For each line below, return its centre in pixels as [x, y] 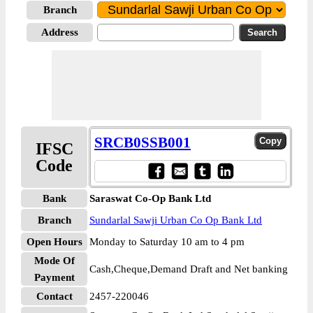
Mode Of [54, 261]
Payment [54, 277]
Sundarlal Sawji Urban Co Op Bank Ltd [176, 220]
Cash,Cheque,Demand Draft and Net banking [189, 269]
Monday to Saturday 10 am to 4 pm [167, 242]
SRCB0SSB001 [143, 143]
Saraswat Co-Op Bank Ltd [150, 198]
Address [60, 32]
